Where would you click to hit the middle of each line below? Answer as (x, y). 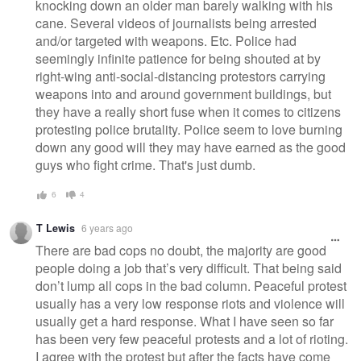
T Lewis (56, 228)
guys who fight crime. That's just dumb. (145, 165)
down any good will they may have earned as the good (191, 147)
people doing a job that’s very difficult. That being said (189, 268)
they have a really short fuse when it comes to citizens (188, 112)
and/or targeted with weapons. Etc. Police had (166, 41)
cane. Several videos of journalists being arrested (176, 23)
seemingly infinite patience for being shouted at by (178, 59)
